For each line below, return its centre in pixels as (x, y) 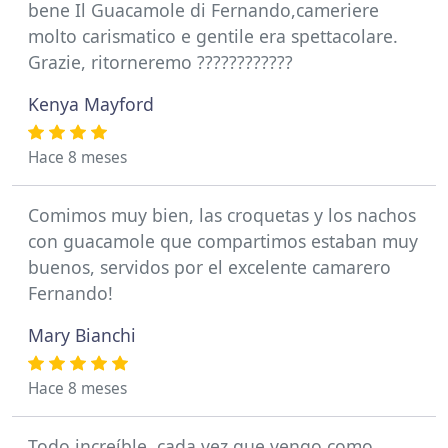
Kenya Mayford (91, 104)
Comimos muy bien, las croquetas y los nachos (222, 215)
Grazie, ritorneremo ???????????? (160, 62)
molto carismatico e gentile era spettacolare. (213, 36)
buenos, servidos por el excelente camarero (209, 267)
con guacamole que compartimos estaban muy (223, 241)
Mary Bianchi (82, 335)
